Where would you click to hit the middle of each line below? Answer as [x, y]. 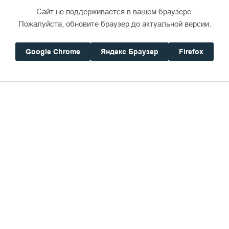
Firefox [191, 52]
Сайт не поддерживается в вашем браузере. [114, 12]
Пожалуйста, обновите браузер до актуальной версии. [114, 24]
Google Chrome [53, 52]
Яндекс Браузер [130, 52]
